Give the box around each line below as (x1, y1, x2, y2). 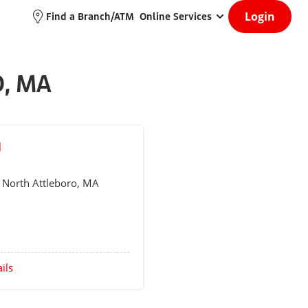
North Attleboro (2, 176, 77, 190)
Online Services (140, 10, 212, 23)
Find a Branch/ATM (46, 10, 134, 23)
